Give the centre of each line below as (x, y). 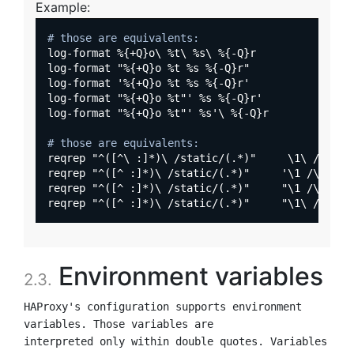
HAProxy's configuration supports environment (163, 306)
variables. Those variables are (119, 324)
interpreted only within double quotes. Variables (175, 341)
